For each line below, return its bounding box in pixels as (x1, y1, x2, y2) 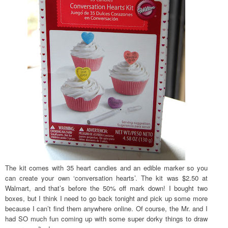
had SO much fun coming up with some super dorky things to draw (5, 213, 208, 223)
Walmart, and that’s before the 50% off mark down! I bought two (5, 183, 208, 193)
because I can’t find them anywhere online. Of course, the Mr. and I (5, 203, 208, 213)
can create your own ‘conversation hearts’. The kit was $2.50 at (5, 173, 208, 183)
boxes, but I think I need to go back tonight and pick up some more (5, 193, 208, 203)
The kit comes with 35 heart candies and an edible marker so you (5, 162, 208, 173)
